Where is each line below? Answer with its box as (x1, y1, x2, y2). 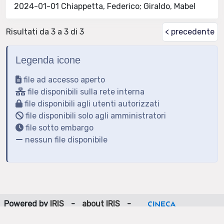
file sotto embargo (23, 122, 93, 132)
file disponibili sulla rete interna (25, 86, 144, 96)
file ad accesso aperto (21, 74, 105, 84)
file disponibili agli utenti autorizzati (22, 98, 159, 108)
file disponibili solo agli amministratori (23, 110, 166, 120)
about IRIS (82, 199, 120, 208)
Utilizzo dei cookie (4, 211, 72, 220)
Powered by (4, 199, 50, 208)
